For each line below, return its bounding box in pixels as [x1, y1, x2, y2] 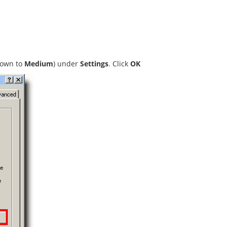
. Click [108, 59, 130, 68]
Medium [24, 59, 53, 68]
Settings [80, 59, 108, 68]
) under [53, 59, 80, 68]
